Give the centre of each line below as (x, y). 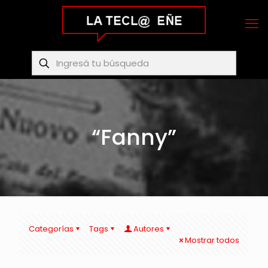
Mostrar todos (212, 240)
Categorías (51, 229)
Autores (149, 229)
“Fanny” (134, 137)
